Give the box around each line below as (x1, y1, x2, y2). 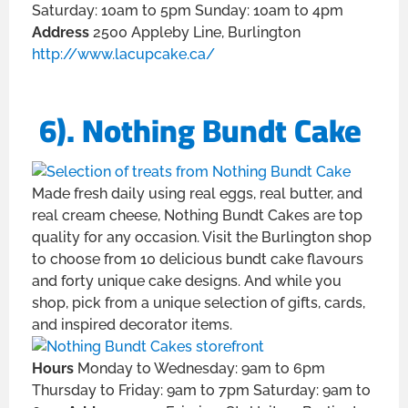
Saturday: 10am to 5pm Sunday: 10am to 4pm (32, 2, 343, 20)
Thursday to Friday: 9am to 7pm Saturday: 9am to (32, 382, 371, 400)
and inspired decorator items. (32, 316, 232, 334)
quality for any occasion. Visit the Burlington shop (32, 229, 372, 247)
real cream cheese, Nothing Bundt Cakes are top (32, 207, 362, 225)
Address (32, 24, 93, 42)
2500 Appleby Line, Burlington (93, 24, 301, 42)
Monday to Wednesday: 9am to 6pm (77, 360, 325, 378)
